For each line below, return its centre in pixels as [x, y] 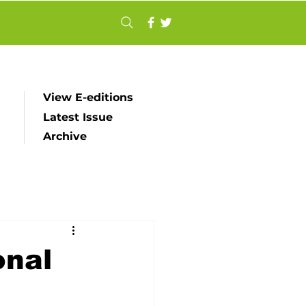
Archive [65, 136]
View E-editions [88, 97]
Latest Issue [78, 117]
